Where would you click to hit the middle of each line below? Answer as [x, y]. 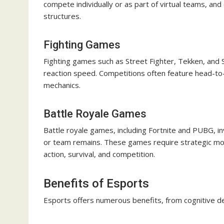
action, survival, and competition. [99, 154]
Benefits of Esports [96, 184]
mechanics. [62, 85]
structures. [62, 16]
